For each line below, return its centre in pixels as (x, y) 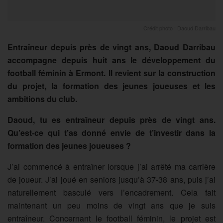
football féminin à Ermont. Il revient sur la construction (111, 73)
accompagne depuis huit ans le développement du (111, 60)
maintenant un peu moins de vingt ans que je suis (111, 205)
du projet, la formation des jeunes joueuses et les (111, 86)
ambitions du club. (42, 99)
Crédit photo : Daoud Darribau (179, 28)
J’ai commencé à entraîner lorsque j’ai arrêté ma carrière (111, 166)
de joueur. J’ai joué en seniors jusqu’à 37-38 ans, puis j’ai (111, 179)
